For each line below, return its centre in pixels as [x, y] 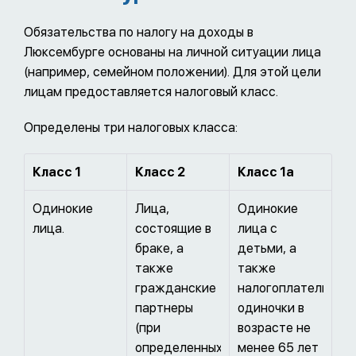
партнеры [164, 308]
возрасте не [274, 328]
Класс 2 [160, 172]
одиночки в [271, 308]
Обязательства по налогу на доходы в [139, 33]
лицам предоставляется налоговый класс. [151, 92]
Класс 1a [266, 172]
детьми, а [267, 249]
